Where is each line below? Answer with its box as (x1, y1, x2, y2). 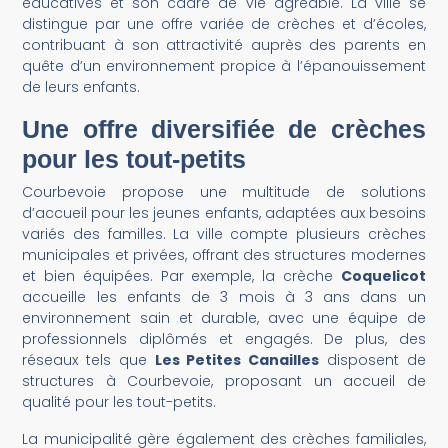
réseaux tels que (22, 349, 155, 370)
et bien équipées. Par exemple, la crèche (22, 265, 341, 286)
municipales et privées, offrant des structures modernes (22, 244, 426, 265)
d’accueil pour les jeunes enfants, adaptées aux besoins (22, 202, 426, 223)
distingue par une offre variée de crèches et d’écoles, (22, 13, 426, 34)
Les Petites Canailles (154, 349, 320, 370)
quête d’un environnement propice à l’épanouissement (22, 55, 426, 76)
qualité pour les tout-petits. (22, 391, 217, 412)
